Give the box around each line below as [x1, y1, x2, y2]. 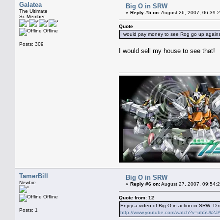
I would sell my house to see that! [119, 47, 215, 55]
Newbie [19, 179, 36, 185]
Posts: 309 [19, 41, 44, 47]
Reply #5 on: [130, 9, 160, 15]
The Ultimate [19, 8, 48, 14]
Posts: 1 [19, 207, 38, 213]
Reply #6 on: [130, 181, 160, 187]
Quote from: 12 [119, 194, 154, 200]
